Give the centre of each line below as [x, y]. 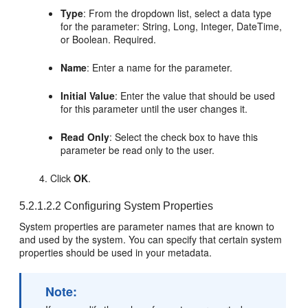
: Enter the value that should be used [195, 96]
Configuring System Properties [137, 206]
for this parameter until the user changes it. [154, 109]
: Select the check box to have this [184, 137]
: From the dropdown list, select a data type [178, 13]
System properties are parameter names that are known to [147, 226]
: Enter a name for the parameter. [160, 67]
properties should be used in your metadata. [116, 252]
